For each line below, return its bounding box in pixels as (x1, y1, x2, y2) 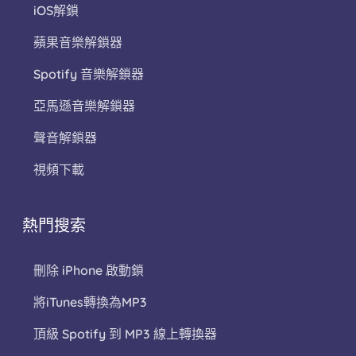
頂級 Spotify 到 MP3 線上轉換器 (33, 326, 217, 342)
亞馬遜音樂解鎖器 (33, 98, 135, 114)
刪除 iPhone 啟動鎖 (33, 262, 144, 279)
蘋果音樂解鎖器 (33, 34, 122, 51)
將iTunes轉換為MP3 (33, 294, 147, 311)
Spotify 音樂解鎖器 (33, 66, 144, 83)
